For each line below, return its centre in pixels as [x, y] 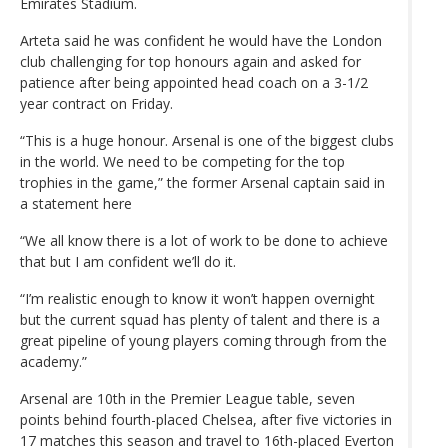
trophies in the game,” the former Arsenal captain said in [202, 182]
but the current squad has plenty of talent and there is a [200, 319]
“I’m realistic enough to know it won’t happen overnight [197, 298]
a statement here [76, 203]
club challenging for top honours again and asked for [190, 61]
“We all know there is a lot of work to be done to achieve [204, 240]
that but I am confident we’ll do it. [128, 261]
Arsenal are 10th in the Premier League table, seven [187, 398]
